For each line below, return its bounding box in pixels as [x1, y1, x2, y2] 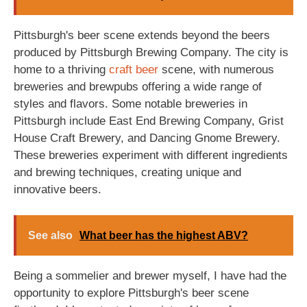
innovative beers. [14, 182, 101, 196]
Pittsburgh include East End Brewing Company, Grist [14, 114, 284, 127]
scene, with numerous [158, 62, 274, 76]
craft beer [109, 62, 158, 76]
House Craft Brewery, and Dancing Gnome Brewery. [14, 131, 280, 145]
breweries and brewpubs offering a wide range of [14, 79, 262, 93]
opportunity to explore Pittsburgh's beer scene [14, 286, 249, 299]
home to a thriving [14, 62, 109, 76]
